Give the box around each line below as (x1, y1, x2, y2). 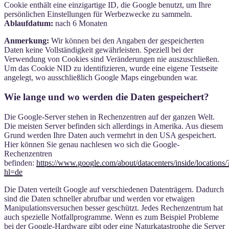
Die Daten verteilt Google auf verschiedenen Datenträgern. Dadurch (4, 185, 224, 194)
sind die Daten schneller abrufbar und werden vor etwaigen (4, 194, 195, 203)
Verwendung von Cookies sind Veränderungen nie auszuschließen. (4, 54, 219, 63)
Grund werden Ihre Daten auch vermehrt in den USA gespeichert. (4, 131, 216, 140)
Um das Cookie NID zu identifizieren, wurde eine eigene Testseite (4, 63, 218, 73)
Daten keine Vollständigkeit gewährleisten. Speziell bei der (4, 45, 193, 54)
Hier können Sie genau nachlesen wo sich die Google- (4, 140, 179, 149)
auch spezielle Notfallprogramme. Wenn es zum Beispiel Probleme (4, 213, 219, 222)
